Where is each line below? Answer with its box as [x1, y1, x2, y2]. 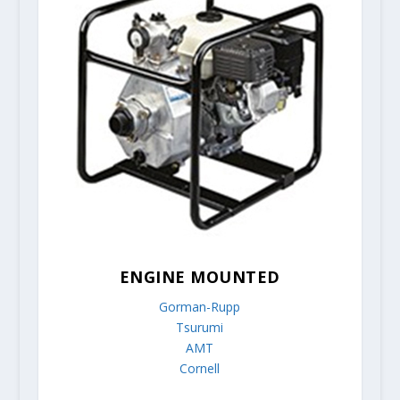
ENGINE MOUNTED [119, 266, 280, 288]
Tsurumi [176, 319, 224, 337]
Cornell [179, 360, 221, 378]
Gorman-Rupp [159, 298, 241, 316]
